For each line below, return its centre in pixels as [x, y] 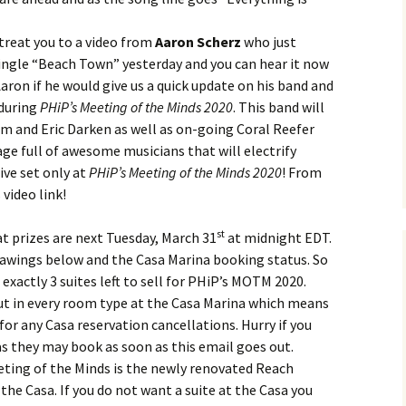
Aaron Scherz [199, 42]
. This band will [279, 107]
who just [270, 42]
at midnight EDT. [278, 237]
